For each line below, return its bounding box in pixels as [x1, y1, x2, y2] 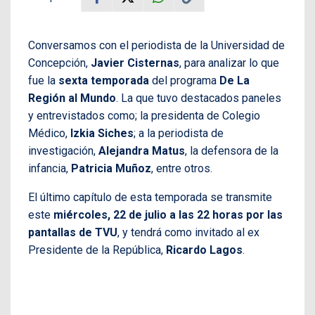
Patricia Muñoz [71, 162, 151, 176]
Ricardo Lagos [166, 243, 243, 257]
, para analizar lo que [179, 56, 279, 70]
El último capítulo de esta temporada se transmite [28, 191, 272, 205]
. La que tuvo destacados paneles [116, 91, 281, 105]
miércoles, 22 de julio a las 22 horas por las [53, 208, 283, 222]
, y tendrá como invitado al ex [117, 226, 259, 240]
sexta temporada [58, 74, 149, 88]
